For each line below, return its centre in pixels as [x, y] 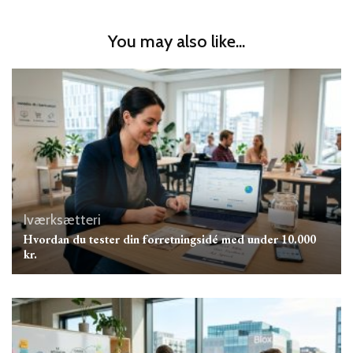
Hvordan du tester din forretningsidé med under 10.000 [170, 240]
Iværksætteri [62, 220]
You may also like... [176, 41]
